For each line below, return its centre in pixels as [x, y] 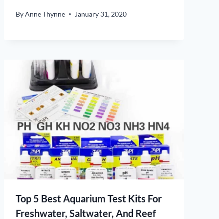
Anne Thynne [45, 14]
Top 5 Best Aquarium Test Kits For [89, 199]
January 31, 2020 [101, 14]
